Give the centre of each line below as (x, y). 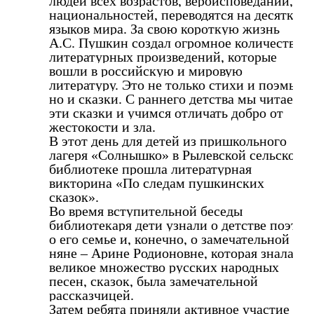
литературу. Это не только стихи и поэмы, (175, 84)
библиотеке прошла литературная (150, 169)
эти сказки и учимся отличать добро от (166, 112)
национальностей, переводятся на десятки (175, 14)
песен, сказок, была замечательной (153, 281)
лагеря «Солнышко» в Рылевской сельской (176, 155)
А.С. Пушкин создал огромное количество (176, 42)
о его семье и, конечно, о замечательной (169, 239)
